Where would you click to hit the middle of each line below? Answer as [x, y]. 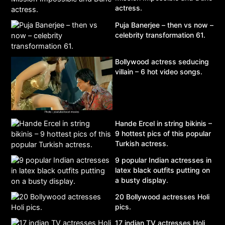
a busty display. [142, 180]
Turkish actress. [142, 143]
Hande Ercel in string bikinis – [163, 123]
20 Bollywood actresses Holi [162, 196]
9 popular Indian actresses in [163, 160]
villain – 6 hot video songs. [159, 72]
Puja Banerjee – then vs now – [164, 25]
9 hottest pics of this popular [163, 133]
